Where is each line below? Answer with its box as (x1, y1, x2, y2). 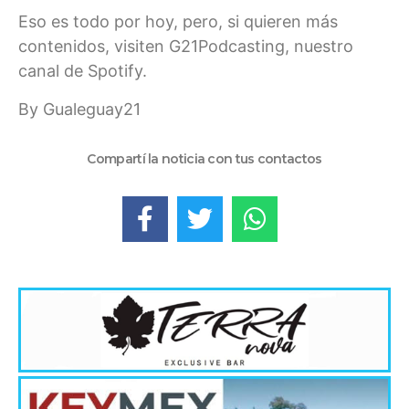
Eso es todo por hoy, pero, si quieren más (18, 12, 338, 32)
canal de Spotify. (18, 61, 147, 81)
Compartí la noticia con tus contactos (87, 151, 322, 168)
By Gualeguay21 (18, 99, 141, 119)
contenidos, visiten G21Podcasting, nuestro (18, 37, 353, 57)
